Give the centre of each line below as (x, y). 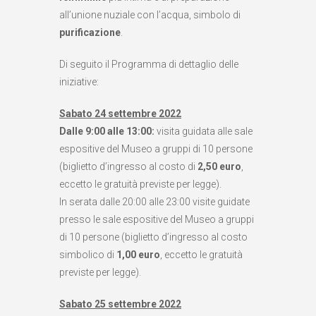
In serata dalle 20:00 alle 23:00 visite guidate (154, 202)
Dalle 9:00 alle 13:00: (107, 132)
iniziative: (79, 82)
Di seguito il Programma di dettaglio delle (149, 65)
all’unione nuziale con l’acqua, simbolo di (150, 15)
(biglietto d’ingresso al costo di (128, 167)
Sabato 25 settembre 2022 (120, 304)
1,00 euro (138, 255)
